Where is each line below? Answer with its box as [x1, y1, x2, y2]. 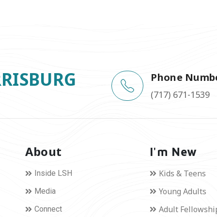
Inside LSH [34, 168, 72, 178]
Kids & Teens [159, 168, 206, 179]
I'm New [150, 144, 197, 158]
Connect [34, 204, 62, 214]
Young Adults [159, 186, 207, 197]
